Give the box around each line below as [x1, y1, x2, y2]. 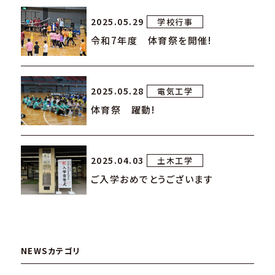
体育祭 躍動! [90, 103, 155, 117]
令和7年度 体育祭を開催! [90, 34, 212, 47]
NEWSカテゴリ [20, 244, 81, 257]
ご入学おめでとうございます [90, 172, 214, 186]
